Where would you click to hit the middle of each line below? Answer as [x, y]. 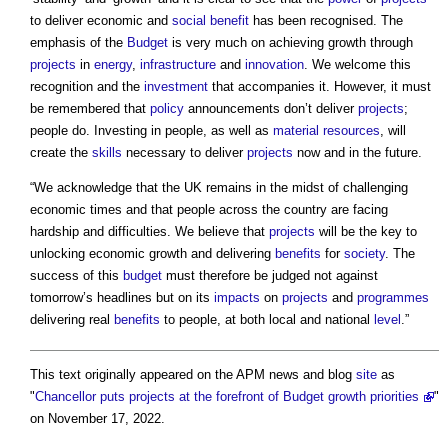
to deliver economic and [101, 20]
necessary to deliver [184, 152]
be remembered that [90, 108]
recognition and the [87, 86]
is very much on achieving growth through [290, 42]
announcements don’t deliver [271, 108]
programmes [393, 297]
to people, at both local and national [267, 319]
